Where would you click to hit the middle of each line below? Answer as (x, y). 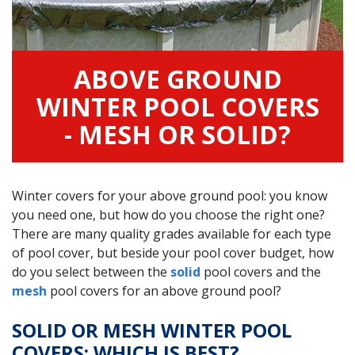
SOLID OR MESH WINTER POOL (152, 330)
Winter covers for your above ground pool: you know (170, 195)
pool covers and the (261, 271)
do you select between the (91, 271)
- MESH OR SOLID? (177, 134)
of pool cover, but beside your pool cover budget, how (173, 252)
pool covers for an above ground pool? (164, 290)
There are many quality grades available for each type (172, 233)
